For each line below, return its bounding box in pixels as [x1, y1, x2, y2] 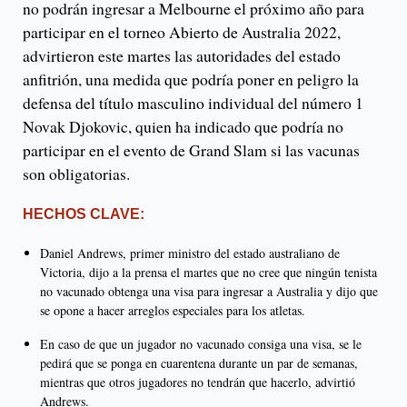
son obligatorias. [23, 163, 130, 185]
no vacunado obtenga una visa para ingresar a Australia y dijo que [40, 283, 378, 301]
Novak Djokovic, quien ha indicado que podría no [23, 115, 343, 138]
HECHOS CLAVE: [23, 206, 144, 223]
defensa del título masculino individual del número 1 [23, 92, 363, 114]
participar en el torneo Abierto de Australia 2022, [23, 21, 341, 44]
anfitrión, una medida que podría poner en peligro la [23, 68, 359, 91]
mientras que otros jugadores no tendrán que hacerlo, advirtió [40, 373, 355, 392]
